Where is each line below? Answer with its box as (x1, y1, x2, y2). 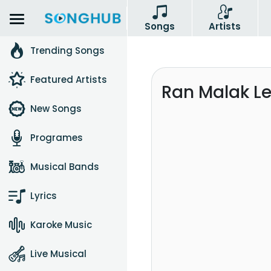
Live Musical (30, 247, 87, 260)
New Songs (30, 102, 82, 115)
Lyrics (30, 189, 57, 202)
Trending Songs (30, 44, 105, 57)
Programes (30, 131, 83, 144)
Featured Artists (30, 73, 107, 86)
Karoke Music (30, 218, 92, 231)
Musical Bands (30, 160, 99, 173)
